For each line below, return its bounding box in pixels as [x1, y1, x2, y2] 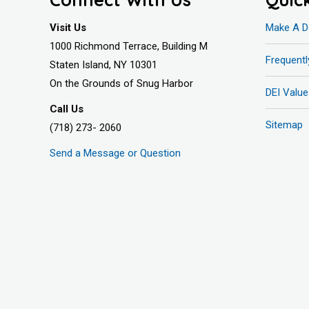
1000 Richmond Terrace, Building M [50, 39, 208, 52]
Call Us [50, 102, 83, 115]
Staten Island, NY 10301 [50, 58, 157, 71]
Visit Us [50, 21, 86, 34]
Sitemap [265, 118, 303, 131]
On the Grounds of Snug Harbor [50, 77, 193, 90]
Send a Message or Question [50, 146, 181, 159]
